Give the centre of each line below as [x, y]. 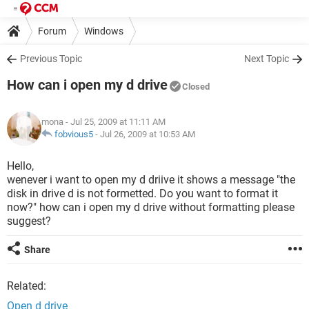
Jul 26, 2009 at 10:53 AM [148, 134]
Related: [27, 286]
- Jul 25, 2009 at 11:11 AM [114, 122]
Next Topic [267, 59]
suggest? [29, 221]
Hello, [20, 166]
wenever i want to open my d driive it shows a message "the [151, 180]
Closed [196, 87]
